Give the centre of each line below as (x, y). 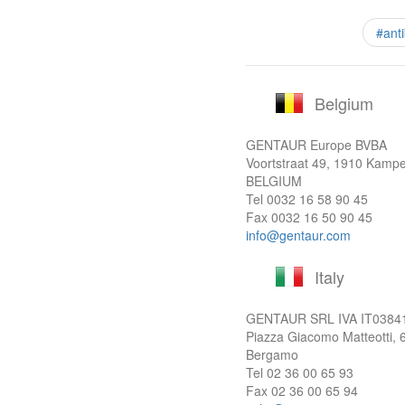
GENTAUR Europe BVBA (316, 145)
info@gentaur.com (298, 235)
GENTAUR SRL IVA (303, 318)
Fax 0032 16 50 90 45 (309, 217)
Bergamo (272, 354)
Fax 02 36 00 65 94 (302, 391)
